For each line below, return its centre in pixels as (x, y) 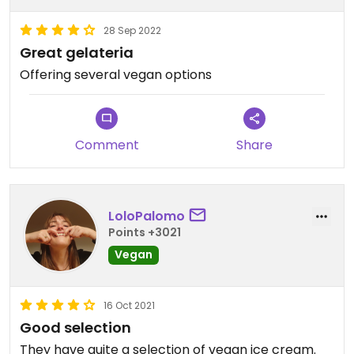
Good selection (75, 328)
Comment (107, 145)
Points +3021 (145, 232)
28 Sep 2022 (132, 31)
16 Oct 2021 (129, 306)
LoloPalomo (147, 216)
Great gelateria (77, 53)
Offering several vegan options (116, 75)
